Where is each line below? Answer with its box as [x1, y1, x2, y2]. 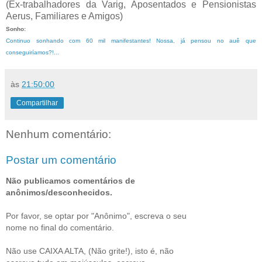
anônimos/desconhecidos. [6, 187, 112, 197]
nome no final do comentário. [6, 222, 114, 232]
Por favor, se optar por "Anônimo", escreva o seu [6, 211, 187, 220]
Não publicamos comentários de [6, 175, 135, 185]
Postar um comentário [6, 153, 116, 166]
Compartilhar [16, 98, 58, 107]
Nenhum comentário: [6, 127, 111, 140]
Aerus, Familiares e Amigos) [6, 11, 123, 21]
